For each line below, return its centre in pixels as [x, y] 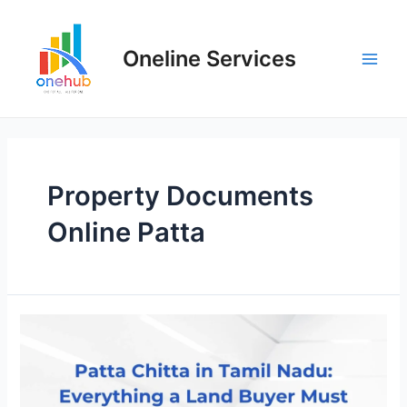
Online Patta [126, 232]
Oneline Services [209, 58]
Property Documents [180, 195]
